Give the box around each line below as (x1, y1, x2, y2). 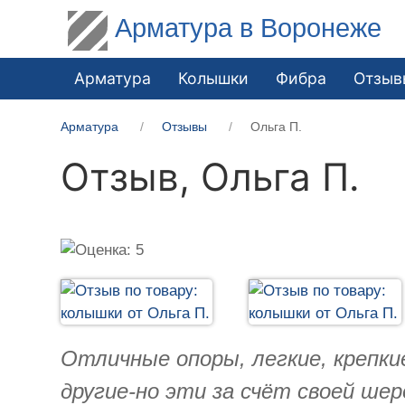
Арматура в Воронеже (115, 13, 382, 42)
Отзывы (162, 118, 208, 134)
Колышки (178, 68, 250, 88)
